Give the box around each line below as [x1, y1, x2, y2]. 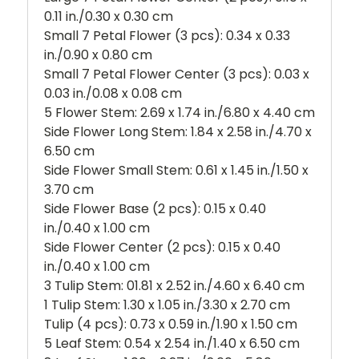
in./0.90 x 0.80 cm [44, 46, 152, 64]
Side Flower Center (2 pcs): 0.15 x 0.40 [44, 238, 280, 256]
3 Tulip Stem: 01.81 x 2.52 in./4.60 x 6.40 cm [44, 276, 305, 295]
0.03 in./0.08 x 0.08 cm [44, 84, 182, 103]
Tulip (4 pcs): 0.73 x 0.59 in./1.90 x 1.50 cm [44, 315, 297, 333]
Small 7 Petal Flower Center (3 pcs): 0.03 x [44, 65, 309, 83]
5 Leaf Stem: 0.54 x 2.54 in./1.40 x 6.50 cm [44, 334, 300, 353]
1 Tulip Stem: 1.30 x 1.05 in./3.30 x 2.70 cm [44, 296, 290, 314]
